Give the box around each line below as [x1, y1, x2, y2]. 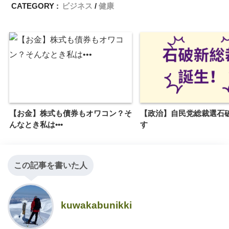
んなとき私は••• [9, 120, 63, 129]
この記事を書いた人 [14, 161, 87, 170]
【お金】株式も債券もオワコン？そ [9, 109, 132, 118]
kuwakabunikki [61, 200, 132, 211]
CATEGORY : [11, 1, 59, 10]
